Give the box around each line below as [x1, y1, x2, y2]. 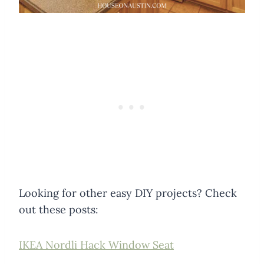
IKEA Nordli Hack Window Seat [19, 237, 174, 252]
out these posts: [19, 202, 98, 216]
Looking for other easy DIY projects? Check [19, 186, 237, 200]
